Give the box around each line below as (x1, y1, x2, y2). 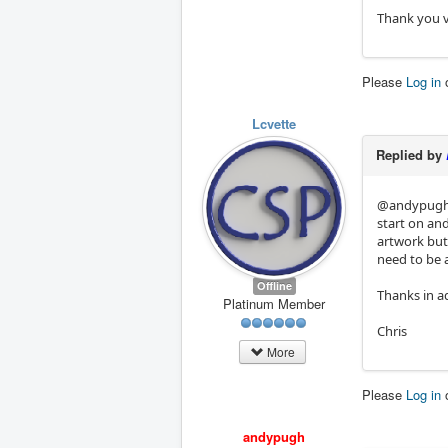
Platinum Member (223, 293, 325, 313)
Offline (256, 277, 292, 293)
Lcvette (252, 114, 296, 133)
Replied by (376, 145, 446, 164)
